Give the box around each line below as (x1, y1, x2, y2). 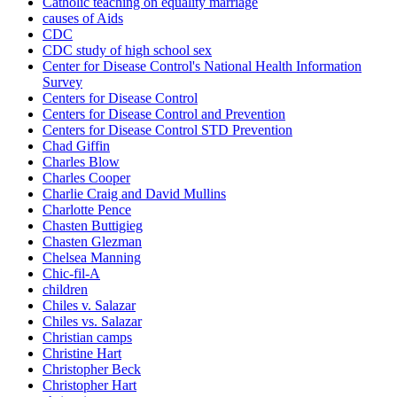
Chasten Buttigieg (43, 218, 143, 234)
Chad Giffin (43, 138, 110, 154)
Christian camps (43, 330, 132, 346)
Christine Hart (43, 346, 121, 362)
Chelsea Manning (43, 250, 141, 266)
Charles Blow (43, 154, 120, 170)
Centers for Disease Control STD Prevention (43, 122, 292, 138)
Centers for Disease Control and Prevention (43, 106, 285, 122)
